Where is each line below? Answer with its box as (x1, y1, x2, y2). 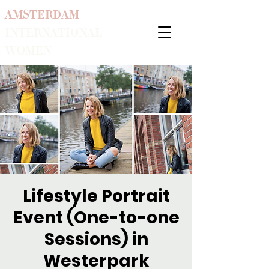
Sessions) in (44, 228, 148, 251)
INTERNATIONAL (5, 25, 102, 41)
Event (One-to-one (13, 206, 180, 229)
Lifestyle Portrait (22, 184, 170, 208)
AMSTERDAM (5, 7, 79, 23)
